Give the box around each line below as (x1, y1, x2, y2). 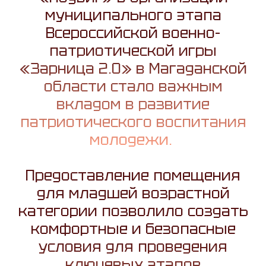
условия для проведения (39, 237, 227, 256)
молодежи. (90, 130, 176, 150)
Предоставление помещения (26, 166, 240, 185)
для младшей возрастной (36, 183, 230, 203)
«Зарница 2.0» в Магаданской (19, 59, 247, 78)
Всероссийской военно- (46, 23, 220, 43)
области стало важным (43, 77, 223, 96)
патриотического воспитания (20, 112, 246, 132)
